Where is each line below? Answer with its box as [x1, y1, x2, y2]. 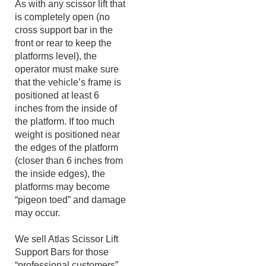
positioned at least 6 [15, 110, 99, 121]
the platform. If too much [15, 137, 115, 147]
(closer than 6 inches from [15, 176, 123, 186]
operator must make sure [15, 84, 119, 94]
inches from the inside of [15, 123, 117, 134]
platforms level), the [15, 71, 97, 81]
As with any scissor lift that [15, 19, 125, 29]
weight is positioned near [15, 150, 120, 160]
